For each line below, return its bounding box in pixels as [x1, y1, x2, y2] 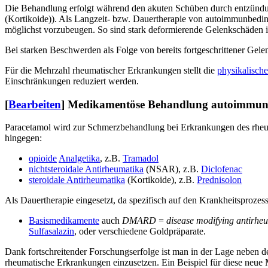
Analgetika [59, 153, 100, 164]
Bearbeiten [8, 98, 61, 111]
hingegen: [5, 133, 42, 144]
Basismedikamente [29, 215, 99, 226]
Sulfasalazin [29, 226, 74, 237]
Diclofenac [201, 164, 242, 175]
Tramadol [123, 153, 159, 164]
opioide [29, 153, 57, 164]
